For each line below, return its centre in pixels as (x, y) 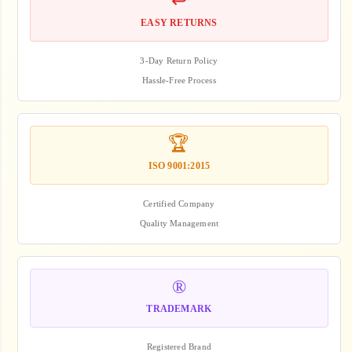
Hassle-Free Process (179, 80)
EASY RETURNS (179, 22)
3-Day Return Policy (179, 60)
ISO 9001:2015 (179, 165)
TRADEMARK (179, 308)
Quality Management (179, 223)
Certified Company (179, 203)
